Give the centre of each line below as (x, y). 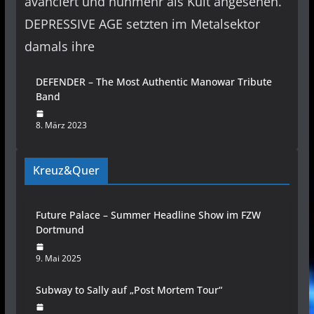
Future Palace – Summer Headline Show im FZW (148, 215)
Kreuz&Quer (66, 171)
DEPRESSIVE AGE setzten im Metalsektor (142, 24)
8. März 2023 (61, 125)
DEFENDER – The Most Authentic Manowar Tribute (153, 82)
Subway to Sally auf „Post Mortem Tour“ (129, 290)
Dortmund (60, 230)
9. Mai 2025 (58, 259)
